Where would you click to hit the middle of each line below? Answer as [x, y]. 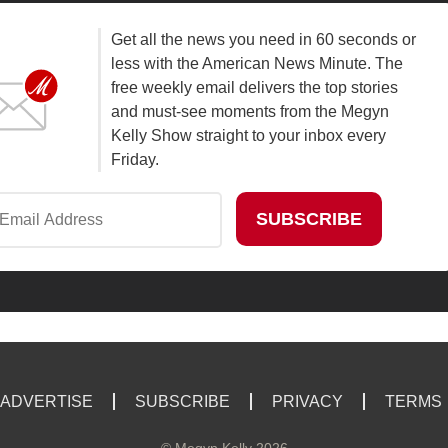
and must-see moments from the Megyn [249, 112]
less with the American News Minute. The [256, 64]
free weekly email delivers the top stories [254, 88]
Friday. [134, 160]
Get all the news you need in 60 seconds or [263, 40]
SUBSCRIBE [182, 401]
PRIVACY [307, 401]
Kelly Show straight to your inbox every [248, 136]
